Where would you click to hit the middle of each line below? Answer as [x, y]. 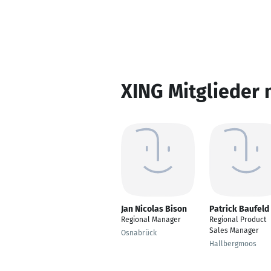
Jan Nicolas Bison [154, 209]
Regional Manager [151, 220]
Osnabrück [139, 233]
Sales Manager [234, 230]
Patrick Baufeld [239, 209]
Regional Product [238, 220]
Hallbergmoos [233, 244]
